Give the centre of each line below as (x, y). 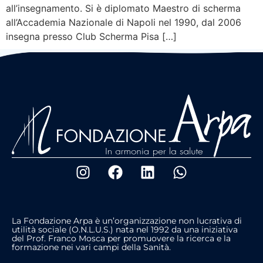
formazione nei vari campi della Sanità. (91, 247)
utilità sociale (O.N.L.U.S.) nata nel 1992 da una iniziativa (125, 229)
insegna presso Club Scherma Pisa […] (91, 37)
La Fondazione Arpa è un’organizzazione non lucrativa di (127, 220)
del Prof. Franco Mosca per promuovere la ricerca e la (121, 238)
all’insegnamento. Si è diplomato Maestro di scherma (123, 9)
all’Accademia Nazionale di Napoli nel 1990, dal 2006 (124, 23)
